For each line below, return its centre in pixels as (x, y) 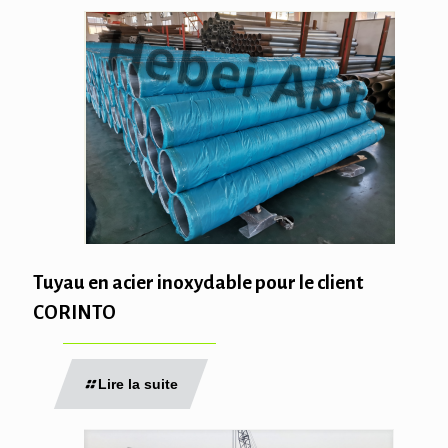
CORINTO (74, 313)
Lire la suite (138, 384)
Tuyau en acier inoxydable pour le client (198, 283)
